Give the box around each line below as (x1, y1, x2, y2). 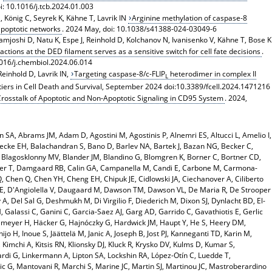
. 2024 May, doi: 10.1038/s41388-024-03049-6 (61, 23, 217, 34)
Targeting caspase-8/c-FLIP (74, 68, 166, 79)
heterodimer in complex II (168, 68, 257, 79)
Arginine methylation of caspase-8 (132, 12, 248, 23)
